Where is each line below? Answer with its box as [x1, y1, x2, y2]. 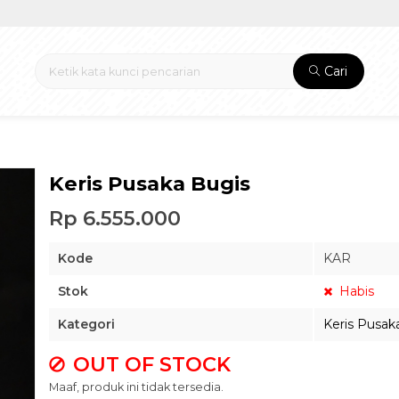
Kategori [58, 316, 115, 332]
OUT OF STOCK [68, 352, 231, 377]
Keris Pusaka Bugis [49, 171, 250, 196]
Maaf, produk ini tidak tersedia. [49, 380, 224, 394]
